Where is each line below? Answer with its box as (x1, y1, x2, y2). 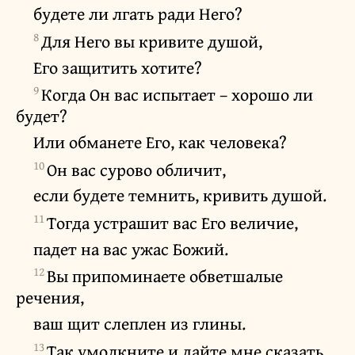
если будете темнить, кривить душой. (33, 182, 326, 208)
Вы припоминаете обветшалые (47, 263, 283, 289)
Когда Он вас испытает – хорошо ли (41, 82, 313, 108)
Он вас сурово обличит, (47, 156, 226, 182)
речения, (16, 284, 84, 311)
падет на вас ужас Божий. (33, 235, 228, 261)
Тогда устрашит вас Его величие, (47, 210, 298, 236)
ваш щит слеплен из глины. (33, 311, 246, 337)
